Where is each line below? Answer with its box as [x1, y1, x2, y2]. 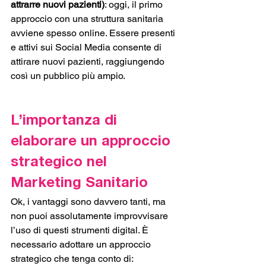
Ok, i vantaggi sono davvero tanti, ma [11, 196, 168, 207]
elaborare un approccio [11, 135, 175, 150]
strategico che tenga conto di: [11, 253, 134, 264]
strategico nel [11, 156, 111, 170]
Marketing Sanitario [11, 177, 152, 191]
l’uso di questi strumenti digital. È [11, 224, 151, 236]
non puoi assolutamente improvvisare [11, 210, 170, 221]
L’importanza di [11, 115, 121, 129]
